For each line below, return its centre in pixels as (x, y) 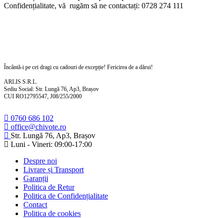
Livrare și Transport (54, 170)
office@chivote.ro (37, 127)
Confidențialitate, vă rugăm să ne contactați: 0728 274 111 (94, 6)
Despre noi (40, 161)
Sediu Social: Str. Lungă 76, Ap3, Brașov (51, 89)
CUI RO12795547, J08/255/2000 (43, 96)
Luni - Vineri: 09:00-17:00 (50, 144)
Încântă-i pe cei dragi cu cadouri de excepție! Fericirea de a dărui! (78, 67)
